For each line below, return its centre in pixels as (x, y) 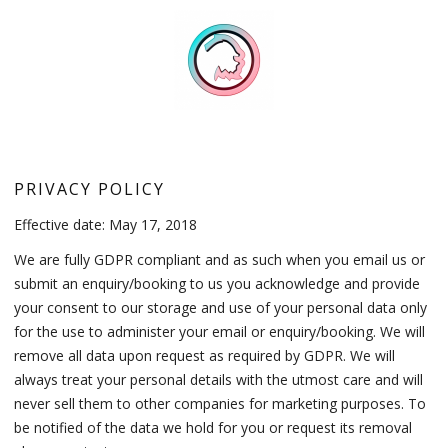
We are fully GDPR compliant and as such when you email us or (220, 260)
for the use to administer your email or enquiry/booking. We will (220, 332)
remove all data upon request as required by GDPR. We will (205, 356)
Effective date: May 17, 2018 (106, 224)
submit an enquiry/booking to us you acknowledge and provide (217, 284)
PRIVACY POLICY (90, 189)
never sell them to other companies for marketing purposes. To (220, 404)
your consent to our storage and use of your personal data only (221, 308)
